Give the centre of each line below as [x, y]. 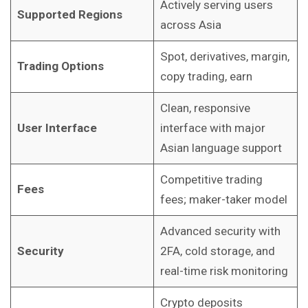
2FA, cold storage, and [217, 251]
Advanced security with [220, 231]
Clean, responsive [205, 108]
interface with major [212, 128]
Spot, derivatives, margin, [224, 56]
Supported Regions [69, 14]
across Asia [190, 24]
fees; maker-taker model [223, 199]
